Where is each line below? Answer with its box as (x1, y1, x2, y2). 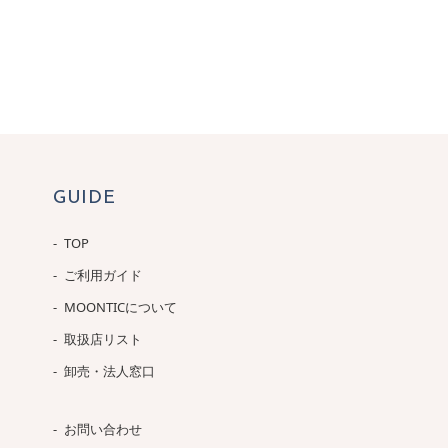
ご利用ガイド (63, 265, 142, 284)
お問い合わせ (63, 419, 142, 438)
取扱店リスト (63, 329, 142, 348)
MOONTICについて (63, 297, 177, 316)
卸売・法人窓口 (63, 361, 155, 380)
